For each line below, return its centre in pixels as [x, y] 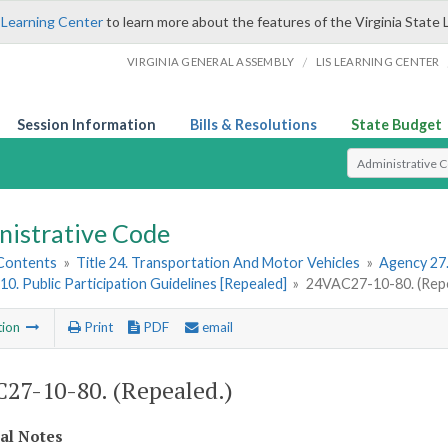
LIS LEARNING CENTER [377, 61]
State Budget [396, 124]
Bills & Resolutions [253, 124]
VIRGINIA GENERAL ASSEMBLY [211, 61]
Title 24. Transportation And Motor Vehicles [218, 263]
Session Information [86, 124]
